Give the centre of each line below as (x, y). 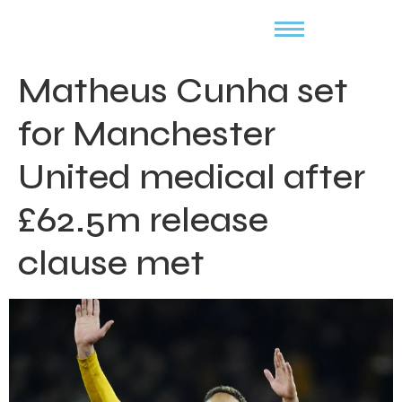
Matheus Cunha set (183, 91)
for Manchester (147, 134)
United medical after (192, 177)
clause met (111, 263)
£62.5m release (143, 220)
